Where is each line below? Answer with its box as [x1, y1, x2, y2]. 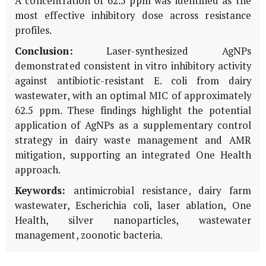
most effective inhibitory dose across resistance [15, 9, 251, 23]
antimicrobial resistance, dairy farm [65, 184, 251, 198]
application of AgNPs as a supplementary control [15, 119, 251, 132]
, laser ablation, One [149, 199, 251, 213]
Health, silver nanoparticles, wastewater [15, 214, 251, 227]
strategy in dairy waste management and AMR [15, 134, 251, 147]
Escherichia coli [75, 199, 150, 213]
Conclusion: [15, 45, 73, 58]
